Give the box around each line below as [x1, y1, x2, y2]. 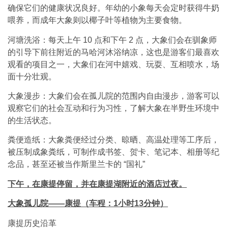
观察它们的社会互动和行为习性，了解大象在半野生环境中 [8, 103, 219, 112]
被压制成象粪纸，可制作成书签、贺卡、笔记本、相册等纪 [8, 148, 219, 157]
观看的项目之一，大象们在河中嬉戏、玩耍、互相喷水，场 [8, 60, 219, 69]
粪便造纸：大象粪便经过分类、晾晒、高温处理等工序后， [8, 135, 219, 145]
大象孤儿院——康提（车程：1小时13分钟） [8, 199, 168, 208]
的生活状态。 [8, 116, 56, 125]
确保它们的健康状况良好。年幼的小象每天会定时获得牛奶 [8, 4, 219, 13]
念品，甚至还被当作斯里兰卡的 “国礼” [8, 160, 145, 169]
